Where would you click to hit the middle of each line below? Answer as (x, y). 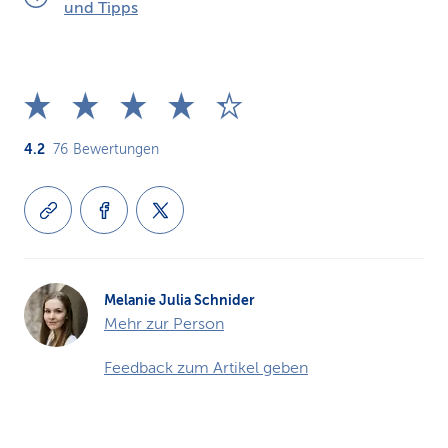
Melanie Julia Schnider (179, 300)
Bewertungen (116, 149)
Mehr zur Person (164, 324)
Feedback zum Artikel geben (206, 368)
